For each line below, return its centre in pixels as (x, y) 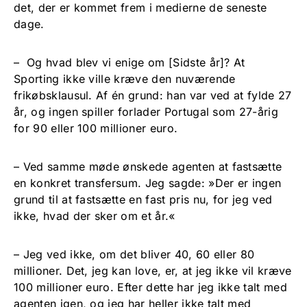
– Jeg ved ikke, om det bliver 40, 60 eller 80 (134, 254)
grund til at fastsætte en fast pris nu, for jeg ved (143, 199)
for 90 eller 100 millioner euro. (96, 128)
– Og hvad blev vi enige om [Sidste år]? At (130, 62)
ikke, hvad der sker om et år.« (95, 216)
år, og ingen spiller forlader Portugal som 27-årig (146, 111)
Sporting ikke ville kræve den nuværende (125, 78)
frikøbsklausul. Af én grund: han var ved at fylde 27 (153, 95)
